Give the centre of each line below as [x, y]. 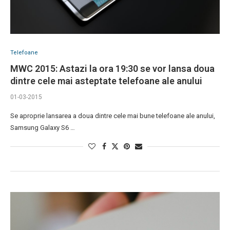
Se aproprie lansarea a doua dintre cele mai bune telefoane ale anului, [113, 116]
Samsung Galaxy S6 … [43, 128]
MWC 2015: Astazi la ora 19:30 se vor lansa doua [112, 69]
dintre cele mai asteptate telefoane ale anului [106, 81]
